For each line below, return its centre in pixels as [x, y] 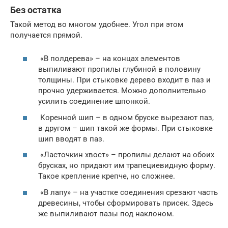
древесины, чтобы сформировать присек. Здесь [126, 203]
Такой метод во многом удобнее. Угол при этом [97, 24]
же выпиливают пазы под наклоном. [106, 213]
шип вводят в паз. [71, 139]
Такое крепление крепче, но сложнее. [107, 176]
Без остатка [36, 10]
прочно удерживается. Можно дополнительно [122, 91]
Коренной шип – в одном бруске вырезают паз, [126, 117]
